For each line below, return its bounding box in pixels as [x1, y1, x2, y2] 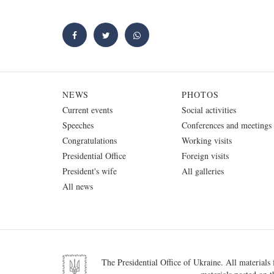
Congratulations [62, 134, 117, 146]
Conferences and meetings [182, 119, 272, 131]
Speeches [62, 119, 94, 131]
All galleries [182, 165, 224, 177]
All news [62, 180, 93, 192]
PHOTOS [182, 88, 219, 100]
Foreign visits [182, 149, 229, 161]
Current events [62, 103, 113, 116]
